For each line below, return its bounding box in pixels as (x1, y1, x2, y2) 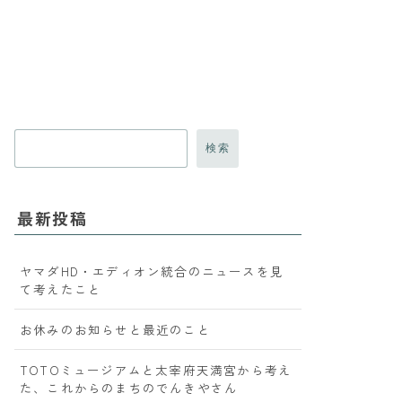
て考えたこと (20, 280, 102, 298)
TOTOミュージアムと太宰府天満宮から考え (20, 361, 293, 379)
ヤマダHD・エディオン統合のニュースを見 (20, 262, 284, 280)
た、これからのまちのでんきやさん (20, 379, 239, 397)
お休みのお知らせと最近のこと (20, 320, 211, 338)
